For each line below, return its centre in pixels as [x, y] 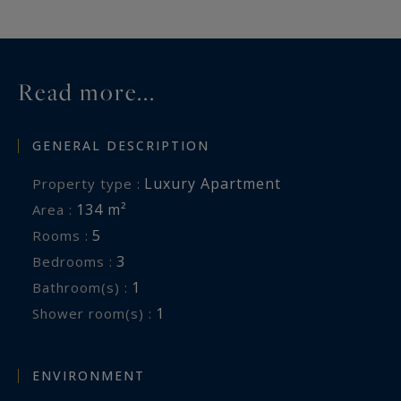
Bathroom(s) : [85, 288]
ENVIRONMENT [89, 375]
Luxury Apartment [213, 184]
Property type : [91, 184]
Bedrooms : [77, 262]
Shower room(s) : [96, 314]
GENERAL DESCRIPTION [121, 146]
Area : [57, 210]
